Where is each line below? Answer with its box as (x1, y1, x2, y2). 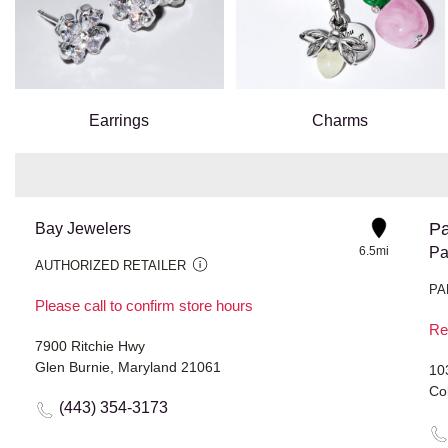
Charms (312, 112, 369, 130)
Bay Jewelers (35, 220, 131, 238)
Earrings (89, 112, 150, 130)
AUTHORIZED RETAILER (35, 258, 186, 274)
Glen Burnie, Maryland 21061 (35, 359, 221, 376)
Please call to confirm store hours (35, 297, 253, 315)
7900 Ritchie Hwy (35, 338, 145, 355)
